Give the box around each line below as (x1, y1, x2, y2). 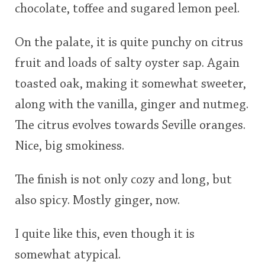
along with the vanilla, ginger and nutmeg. (15, 98, 248, 112)
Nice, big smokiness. (15, 140, 124, 153)
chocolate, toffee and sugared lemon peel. (15, 2, 240, 16)
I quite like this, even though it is (15, 228, 195, 241)
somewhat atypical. (15, 248, 121, 262)
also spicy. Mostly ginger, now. (15, 194, 180, 208)
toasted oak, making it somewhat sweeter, (15, 77, 246, 91)
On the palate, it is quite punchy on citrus (15, 36, 243, 50)
